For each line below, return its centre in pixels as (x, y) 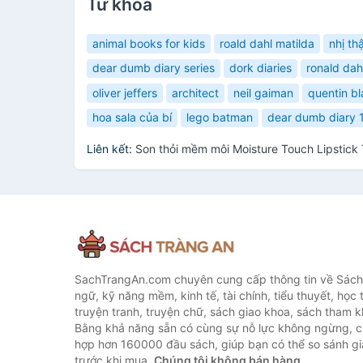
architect (195, 92)
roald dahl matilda (267, 43)
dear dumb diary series (154, 68)
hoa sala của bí (132, 117)
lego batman (220, 117)
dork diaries (261, 68)
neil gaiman (263, 92)
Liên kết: (111, 149)
